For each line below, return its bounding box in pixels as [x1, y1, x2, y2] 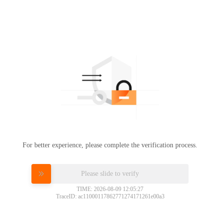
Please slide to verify [81, 169, 139, 177]
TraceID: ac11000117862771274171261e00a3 [55, 192, 165, 200]
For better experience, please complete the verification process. [23, 141, 197, 149]
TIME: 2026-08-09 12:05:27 [77, 185, 143, 192]
